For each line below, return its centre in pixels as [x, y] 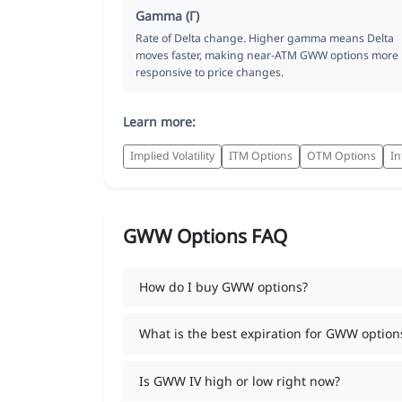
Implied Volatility [172, 156]
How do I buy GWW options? [223, 286]
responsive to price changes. [210, 72]
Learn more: [159, 121]
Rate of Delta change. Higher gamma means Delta [265, 38]
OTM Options [341, 156]
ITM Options [261, 156]
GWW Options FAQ [205, 236]
